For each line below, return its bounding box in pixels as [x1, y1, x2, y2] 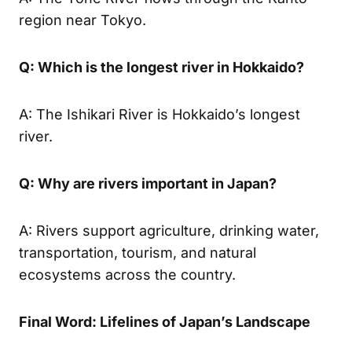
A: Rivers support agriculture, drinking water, [19, 222, 319, 239]
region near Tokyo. [19, 11, 146, 28]
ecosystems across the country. [19, 266, 236, 283]
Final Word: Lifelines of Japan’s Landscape [19, 313, 310, 330]
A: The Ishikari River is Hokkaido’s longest [19, 105, 300, 123]
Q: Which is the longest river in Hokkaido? [19, 58, 304, 75]
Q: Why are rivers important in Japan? [19, 174, 277, 192]
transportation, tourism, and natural [19, 244, 256, 261]
